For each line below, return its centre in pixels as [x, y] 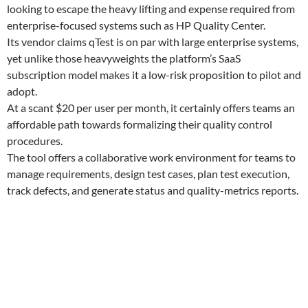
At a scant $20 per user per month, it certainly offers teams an [151, 108]
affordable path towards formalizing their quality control [140, 124]
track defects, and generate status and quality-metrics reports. [153, 190]
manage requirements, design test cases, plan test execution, [148, 174]
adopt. [22, 91]
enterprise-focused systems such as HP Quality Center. [136, 25]
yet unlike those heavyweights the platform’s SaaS [124, 58]
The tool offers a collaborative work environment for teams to [151, 157]
